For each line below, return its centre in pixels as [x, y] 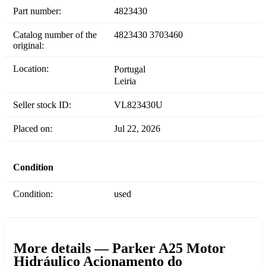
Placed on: [35, 129]
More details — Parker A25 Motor [120, 248]
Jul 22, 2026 [137, 129]
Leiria [125, 81]
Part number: [40, 11]
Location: [34, 69]
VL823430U [138, 105]
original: [28, 46]
